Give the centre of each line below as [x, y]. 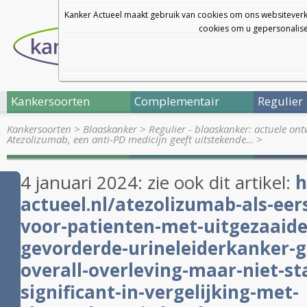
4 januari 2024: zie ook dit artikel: [158, 182]
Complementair [177, 101]
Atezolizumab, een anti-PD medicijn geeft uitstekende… [130, 139]
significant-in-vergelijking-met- [160, 292]
